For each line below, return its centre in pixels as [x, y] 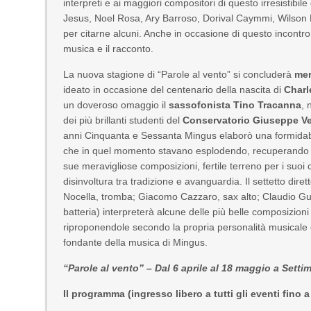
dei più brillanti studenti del [123, 120]
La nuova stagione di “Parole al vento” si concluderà [179, 74]
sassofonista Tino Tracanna [235, 105]
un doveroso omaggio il [116, 105]
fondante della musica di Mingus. [136, 242]
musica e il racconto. [109, 49]
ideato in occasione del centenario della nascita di [174, 90]
